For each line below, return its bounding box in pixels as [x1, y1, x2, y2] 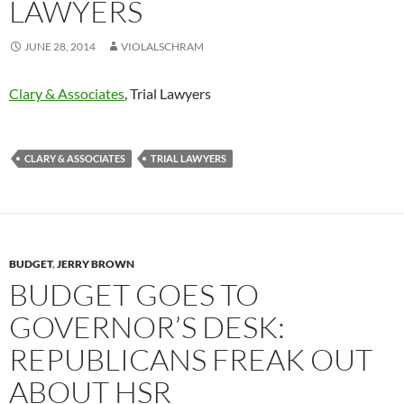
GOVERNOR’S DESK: [9, 308, 285, 346]
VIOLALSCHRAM [121, 40, 204, 54]
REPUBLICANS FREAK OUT [9, 341, 372, 379]
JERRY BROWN [57, 257, 134, 271]
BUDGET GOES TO [9, 276, 259, 314]
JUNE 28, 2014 [24, 40, 96, 54]
